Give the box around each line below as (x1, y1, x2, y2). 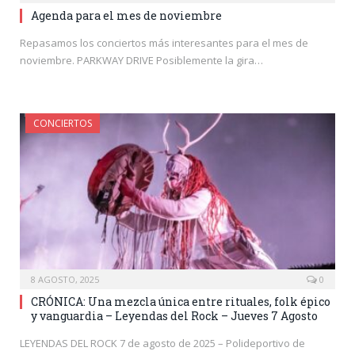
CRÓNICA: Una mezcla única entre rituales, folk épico (31, 294, 330, 310)
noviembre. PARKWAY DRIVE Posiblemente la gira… (20, 52, 263, 67)
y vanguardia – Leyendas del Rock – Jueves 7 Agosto (31, 308, 318, 324)
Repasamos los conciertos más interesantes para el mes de (20, 35, 308, 50)
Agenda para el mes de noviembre (31, 7, 222, 23)
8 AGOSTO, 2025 (31, 273, 99, 286)
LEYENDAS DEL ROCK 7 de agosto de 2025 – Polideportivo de (20, 336, 305, 351)
